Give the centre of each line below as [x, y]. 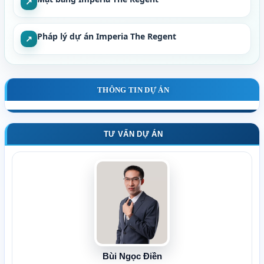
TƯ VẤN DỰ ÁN [133, 134]
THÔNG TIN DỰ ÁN [133, 90]
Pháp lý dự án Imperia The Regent [107, 37]
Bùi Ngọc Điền [132, 256]
